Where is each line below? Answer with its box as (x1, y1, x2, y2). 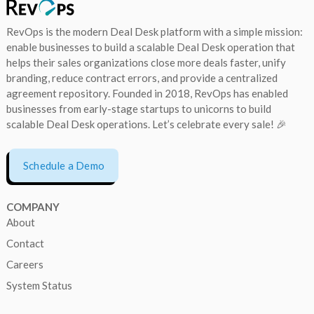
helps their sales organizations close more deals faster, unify (6, 55, 286, 69)
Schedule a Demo (23, 158, 104, 172)
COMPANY (6, 200, 60, 213)
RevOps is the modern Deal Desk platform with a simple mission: (6, 25, 303, 38)
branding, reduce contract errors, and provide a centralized (6, 71, 278, 84)
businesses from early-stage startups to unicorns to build (6, 102, 271, 115)
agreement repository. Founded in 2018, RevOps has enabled (6, 86, 288, 100)
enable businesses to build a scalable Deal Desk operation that (6, 40, 295, 53)
